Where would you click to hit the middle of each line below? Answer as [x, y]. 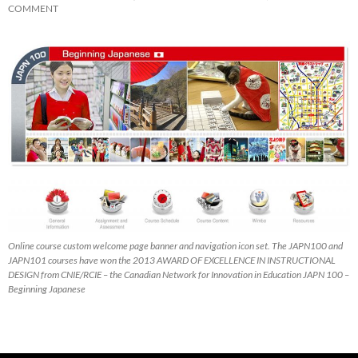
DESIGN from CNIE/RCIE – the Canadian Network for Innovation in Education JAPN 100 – [179, 274]
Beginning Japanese [47, 288]
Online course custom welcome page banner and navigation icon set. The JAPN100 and [175, 245]
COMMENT [33, 8]
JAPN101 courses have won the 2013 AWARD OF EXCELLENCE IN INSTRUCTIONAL [172, 260]
